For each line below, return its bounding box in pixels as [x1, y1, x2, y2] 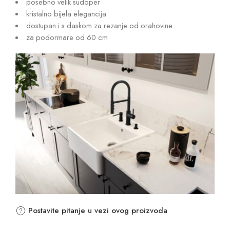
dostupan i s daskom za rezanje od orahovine [26, 20, 172, 31]
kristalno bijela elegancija [26, 8, 106, 19]
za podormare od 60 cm [26, 31, 108, 43]
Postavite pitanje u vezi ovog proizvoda [26, 205, 167, 217]
